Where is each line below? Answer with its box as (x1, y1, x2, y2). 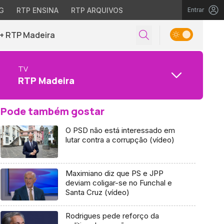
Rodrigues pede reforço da (65, 211, 159, 221)
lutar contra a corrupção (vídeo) (65, 135, 174, 144)
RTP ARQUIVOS (70, 6, 123, 14)
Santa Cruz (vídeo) (65, 187, 129, 197)
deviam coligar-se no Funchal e (65, 177, 172, 187)
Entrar (187, 6, 204, 13)
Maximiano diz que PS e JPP (65, 168, 163, 178)
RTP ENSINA (16, 6, 58, 14)
